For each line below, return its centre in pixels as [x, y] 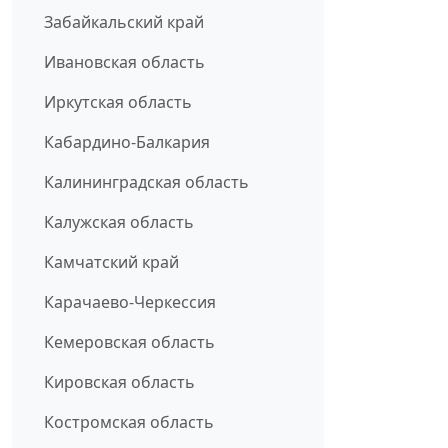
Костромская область [129, 422]
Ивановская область [124, 62]
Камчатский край [111, 262]
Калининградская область [146, 182]
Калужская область [119, 222]
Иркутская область [118, 102]
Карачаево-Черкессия [130, 302]
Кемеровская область [129, 342]
